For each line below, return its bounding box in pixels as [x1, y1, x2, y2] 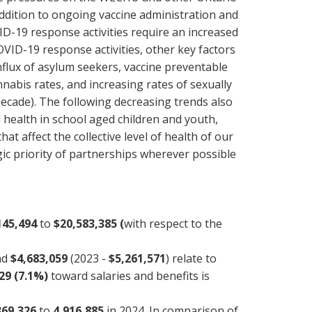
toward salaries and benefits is [48, 268, 210, 283]
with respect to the [124, 216, 222, 231]
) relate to [166, 251, 217, 266]
